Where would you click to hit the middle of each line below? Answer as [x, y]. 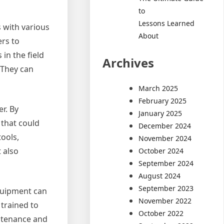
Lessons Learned [167, 23]
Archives [128, 62]
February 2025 [163, 100]
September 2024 [166, 163]
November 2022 [165, 200]
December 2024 [165, 125]
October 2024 [161, 150]
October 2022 [161, 213]
